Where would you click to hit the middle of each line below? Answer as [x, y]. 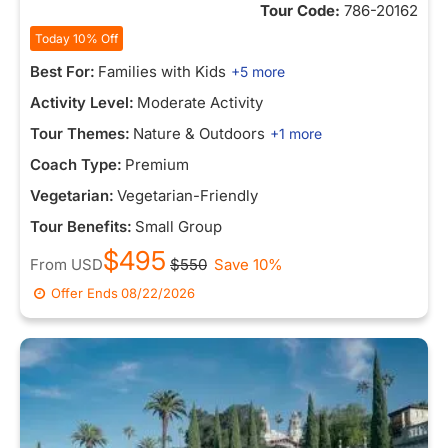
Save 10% [248, 264]
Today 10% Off [76, 38]
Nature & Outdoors [199, 133]
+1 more [296, 133]
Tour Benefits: [81, 226]
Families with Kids [162, 71]
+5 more [258, 71]
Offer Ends [85, 293]
